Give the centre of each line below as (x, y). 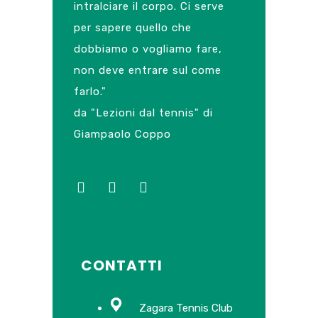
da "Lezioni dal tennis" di (143, 113)
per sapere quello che (133, 28)
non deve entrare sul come (148, 70)
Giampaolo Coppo (122, 134)
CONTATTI (122, 265)
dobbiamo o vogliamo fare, (148, 49)
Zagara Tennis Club (186, 308)
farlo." (90, 92)
